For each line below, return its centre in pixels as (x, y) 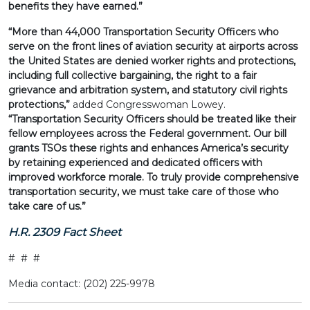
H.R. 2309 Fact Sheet (65, 232)
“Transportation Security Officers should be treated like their (152, 119)
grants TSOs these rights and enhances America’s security (148, 148)
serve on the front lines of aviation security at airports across (153, 46)
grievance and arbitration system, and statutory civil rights (148, 90)
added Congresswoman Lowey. (149, 104)
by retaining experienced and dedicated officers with (135, 163)
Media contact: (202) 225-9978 (82, 284)
